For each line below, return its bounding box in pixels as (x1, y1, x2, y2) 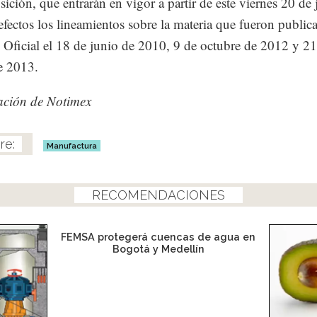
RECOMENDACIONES (92, 188, 225, 203)
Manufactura (47, 141, 97, 151)
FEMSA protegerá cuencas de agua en (61, 231, 256, 243)
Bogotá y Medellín (112, 243, 204, 255)
